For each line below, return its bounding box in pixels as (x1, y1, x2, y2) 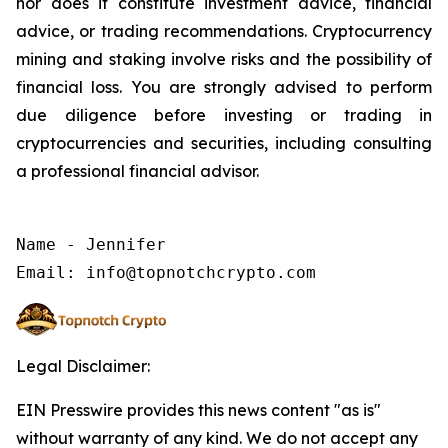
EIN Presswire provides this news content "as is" (16, 399, 381, 420)
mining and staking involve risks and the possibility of (16, 48, 432, 69)
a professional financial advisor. (16, 160, 259, 181)
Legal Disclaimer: (16, 355, 150, 376)
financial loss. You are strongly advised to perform (16, 76, 432, 97)
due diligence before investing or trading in (16, 104, 432, 125)
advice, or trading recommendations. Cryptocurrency (16, 20, 432, 41)
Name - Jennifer (16, 234, 166, 254)
